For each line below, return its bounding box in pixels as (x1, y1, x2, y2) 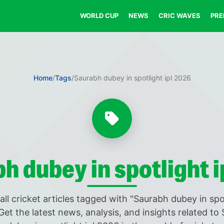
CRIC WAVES (158, 11, 200, 19)
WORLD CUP (80, 11, 118, 19)
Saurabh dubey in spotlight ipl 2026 (73, 73, 191, 82)
